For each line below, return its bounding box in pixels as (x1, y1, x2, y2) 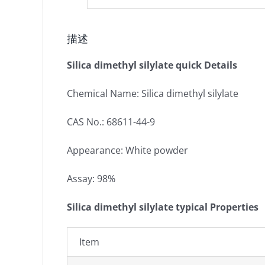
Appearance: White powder (67, 144, 188, 157)
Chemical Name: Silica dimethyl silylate (67, 87, 238, 100)
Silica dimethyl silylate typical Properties (67, 201, 258, 214)
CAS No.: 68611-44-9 (67, 115, 155, 128)
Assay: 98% (67, 172, 115, 185)
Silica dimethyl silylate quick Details (67, 59, 237, 72)
